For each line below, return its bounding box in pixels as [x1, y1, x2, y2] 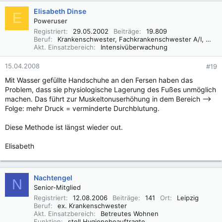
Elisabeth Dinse [34, 6, 86, 15]
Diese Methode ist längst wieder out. [5, 122, 123, 131]
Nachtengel [34, 173, 72, 182]
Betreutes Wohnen [101, 209, 159, 218]
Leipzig [177, 193, 199, 202]
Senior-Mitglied [34, 183, 81, 191]
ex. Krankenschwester [57, 201, 127, 210]
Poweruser [34, 16, 67, 25]
